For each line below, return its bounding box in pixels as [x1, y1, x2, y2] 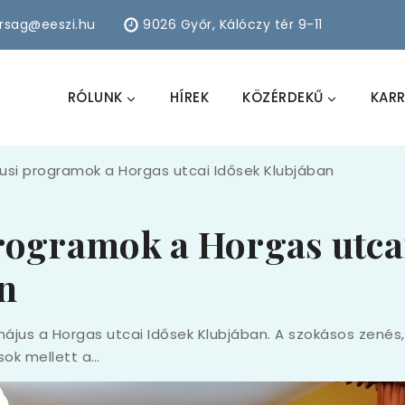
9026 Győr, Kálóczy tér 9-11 [143, 15, 323, 33]
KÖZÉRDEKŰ [242, 88, 324, 107]
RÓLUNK [67, 88, 123, 107]
